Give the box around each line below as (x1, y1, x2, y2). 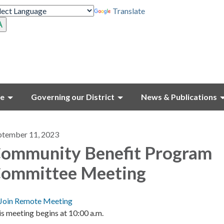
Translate (112, 6, 145, 15)
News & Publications (141, 92, 217, 101)
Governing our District (31, 92, 114, 101)
